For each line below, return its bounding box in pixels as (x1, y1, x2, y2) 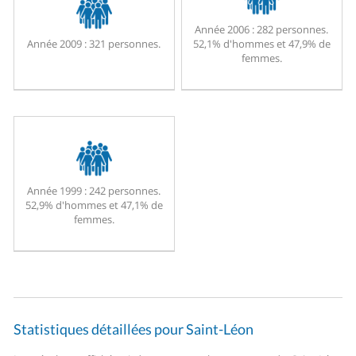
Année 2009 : (27, 37, 87, 52)
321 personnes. (87, 37, 161, 52)
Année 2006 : (195, 22, 255, 37)
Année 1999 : (27, 184, 87, 199)
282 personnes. (254, 22, 329, 37)
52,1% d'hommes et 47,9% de (192, 37, 331, 52)
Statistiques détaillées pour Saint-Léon (14, 320, 254, 339)
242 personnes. (87, 184, 161, 199)
